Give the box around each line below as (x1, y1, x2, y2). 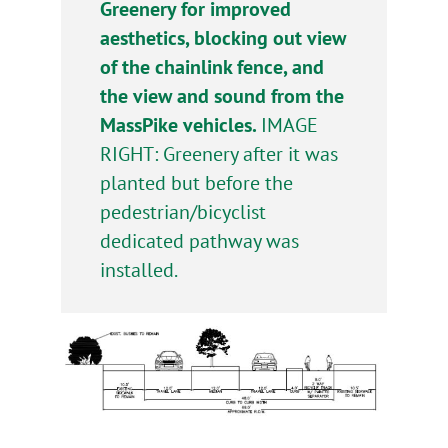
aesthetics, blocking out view (100, 24, 347, 50)
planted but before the (100, 169, 294, 195)
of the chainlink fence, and (100, 53, 325, 79)
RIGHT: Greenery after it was (100, 140, 339, 166)
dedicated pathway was (100, 227, 300, 253)
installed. (100, 256, 179, 282)
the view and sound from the (100, 82, 345, 108)
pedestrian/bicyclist (100, 198, 267, 224)
